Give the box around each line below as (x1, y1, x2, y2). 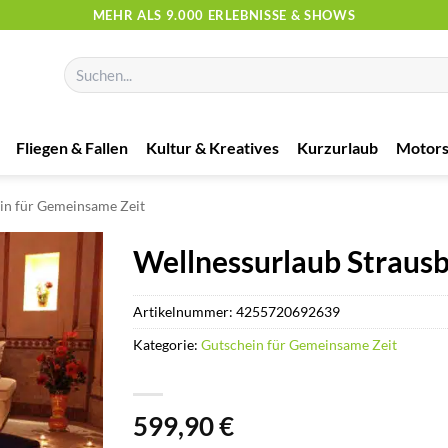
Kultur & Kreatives (146, 137, 279, 157)
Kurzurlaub (297, 137, 378, 157)
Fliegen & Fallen (16, 137, 128, 157)
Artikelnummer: (133, 302, 237, 320)
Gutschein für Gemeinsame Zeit (201, 335, 398, 353)
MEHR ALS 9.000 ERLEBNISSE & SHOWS (92, 6, 356, 23)
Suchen (63, 57, 104, 74)
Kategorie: (133, 335, 202, 353)
